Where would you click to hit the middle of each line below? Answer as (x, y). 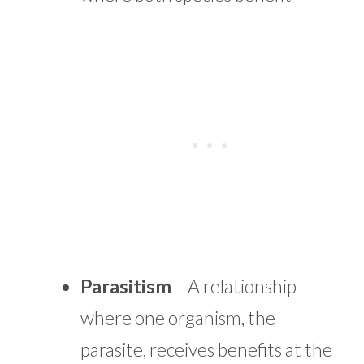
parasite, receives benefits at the (206, 349)
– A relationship (236, 286)
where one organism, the (178, 317)
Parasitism (128, 286)
